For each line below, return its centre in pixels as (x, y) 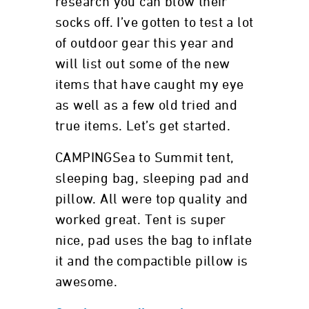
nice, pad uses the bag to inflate (154, 241)
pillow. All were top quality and (152, 199)
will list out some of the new (143, 64)
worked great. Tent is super (141, 220)
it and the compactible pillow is (152, 261)
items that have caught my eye (150, 85)
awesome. (87, 282)
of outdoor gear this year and (145, 43)
